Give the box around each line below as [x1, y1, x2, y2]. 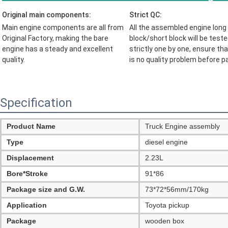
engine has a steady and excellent [2, 45, 113, 53]
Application [7, 201, 47, 210]
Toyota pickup [145, 201, 189, 210]
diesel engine [145, 138, 188, 147]
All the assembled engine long [129, 23, 226, 32]
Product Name [7, 122, 55, 131]
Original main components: [2, 11, 91, 19]
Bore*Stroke [7, 169, 48, 178]
